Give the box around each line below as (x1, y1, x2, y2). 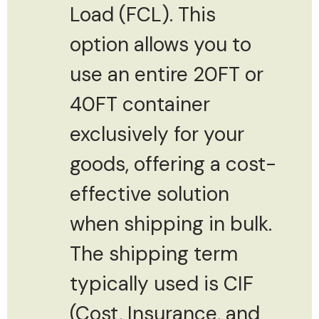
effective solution (70, 180, 229, 207)
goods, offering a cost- (70, 150, 276, 177)
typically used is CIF (70, 270, 253, 297)
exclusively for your (70, 120, 244, 147)
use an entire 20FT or (70, 61, 263, 88)
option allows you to (70, 31, 251, 58)
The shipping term (70, 240, 238, 267)
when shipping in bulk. (70, 210, 272, 237)
